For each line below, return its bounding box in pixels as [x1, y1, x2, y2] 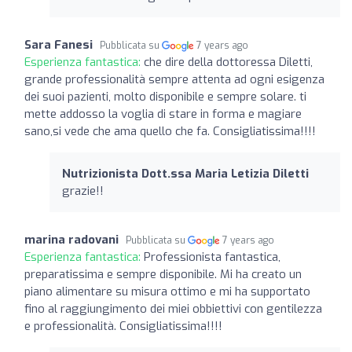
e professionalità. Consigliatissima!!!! [24, 317, 222, 334]
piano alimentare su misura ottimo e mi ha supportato [24, 283, 310, 299]
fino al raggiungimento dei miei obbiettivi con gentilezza [24, 300, 322, 317]
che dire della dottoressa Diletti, [144, 53, 313, 70]
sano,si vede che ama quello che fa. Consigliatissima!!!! [24, 123, 316, 139]
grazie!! [62, 182, 104, 199]
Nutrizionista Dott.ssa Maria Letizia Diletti [62, 165, 309, 181]
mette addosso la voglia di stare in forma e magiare [24, 105, 302, 122]
